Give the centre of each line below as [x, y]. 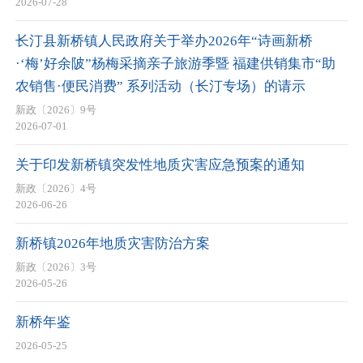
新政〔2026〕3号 [56, 267]
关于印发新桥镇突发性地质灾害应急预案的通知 [160, 164]
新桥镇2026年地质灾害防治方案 [113, 243]
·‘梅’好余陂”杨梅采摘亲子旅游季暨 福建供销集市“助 [175, 63]
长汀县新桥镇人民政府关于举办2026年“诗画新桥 [164, 41]
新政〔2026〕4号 [56, 189]
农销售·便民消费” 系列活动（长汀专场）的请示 [160, 86]
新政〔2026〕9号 [56, 110]
